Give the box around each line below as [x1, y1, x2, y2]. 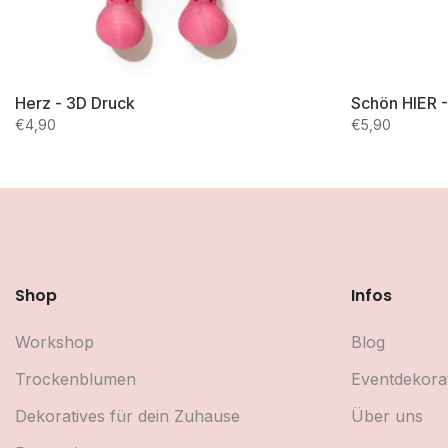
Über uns [351, 406, 423, 426]
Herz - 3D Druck [15, 93, 135, 113]
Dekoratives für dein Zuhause [15, 406, 240, 426]
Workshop [15, 332, 94, 352]
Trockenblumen [15, 369, 136, 389]
